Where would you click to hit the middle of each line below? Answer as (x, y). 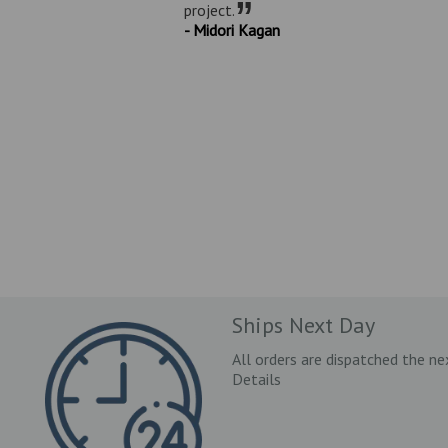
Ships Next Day (303, 324)
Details (256, 378)
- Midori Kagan (232, 29)
